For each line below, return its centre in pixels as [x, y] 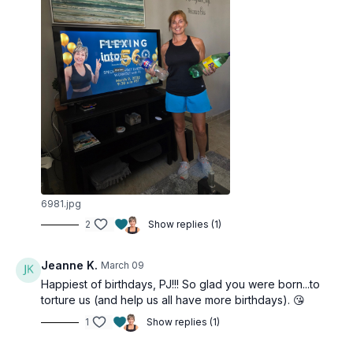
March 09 [123, 265]
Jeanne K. [69, 265]
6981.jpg [61, 204]
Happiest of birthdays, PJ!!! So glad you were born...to [180, 284]
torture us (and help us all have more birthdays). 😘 [173, 300]
